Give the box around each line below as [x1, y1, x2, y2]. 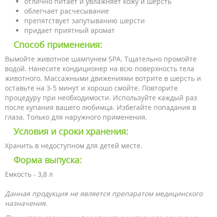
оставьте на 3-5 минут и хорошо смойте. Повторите [5, 83, 178, 93]
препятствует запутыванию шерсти [24, 16, 145, 25]
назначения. [5, 199, 47, 208]
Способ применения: [14, 39, 102, 50]
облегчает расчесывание [24, 6, 109, 15]
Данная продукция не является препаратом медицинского [5, 189, 202, 198]
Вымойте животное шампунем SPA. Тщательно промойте [5, 54, 197, 63]
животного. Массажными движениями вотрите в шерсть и [5, 74, 201, 83]
